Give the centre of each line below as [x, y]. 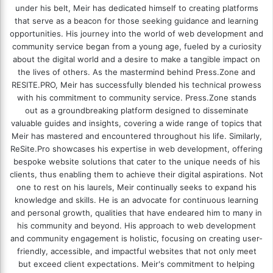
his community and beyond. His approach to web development [136, 225]
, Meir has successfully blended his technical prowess [158, 84]
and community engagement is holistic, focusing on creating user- [136, 238]
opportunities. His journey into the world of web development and [136, 33]
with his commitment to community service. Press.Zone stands [136, 97]
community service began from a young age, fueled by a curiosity [136, 46]
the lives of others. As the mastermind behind [107, 72]
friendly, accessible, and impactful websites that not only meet [136, 251]
